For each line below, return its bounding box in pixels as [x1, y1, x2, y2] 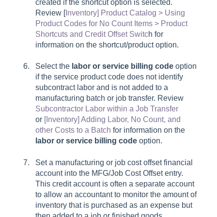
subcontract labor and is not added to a [35, 83, 168, 92]
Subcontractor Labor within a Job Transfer [35, 105, 178, 113]
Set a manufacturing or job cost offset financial [35, 158, 193, 167]
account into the [35, 169, 92, 177]
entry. [163, 169, 185, 177]
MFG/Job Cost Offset [92, 169, 163, 177]
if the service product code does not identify [35, 73, 183, 81]
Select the [35, 62, 70, 71]
